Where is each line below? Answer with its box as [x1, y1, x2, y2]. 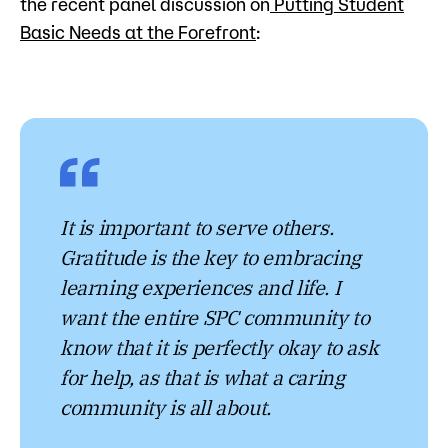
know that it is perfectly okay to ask [60, 339, 379, 360]
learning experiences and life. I [60, 279, 341, 300]
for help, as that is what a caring [60, 369, 345, 390]
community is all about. [60, 399, 271, 420]
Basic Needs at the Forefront [20, 22, 256, 43]
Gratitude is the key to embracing [60, 249, 361, 270]
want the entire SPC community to [60, 309, 370, 330]
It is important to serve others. [60, 219, 334, 240]
